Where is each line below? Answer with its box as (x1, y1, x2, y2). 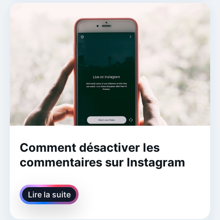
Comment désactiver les (20, 140, 160, 155)
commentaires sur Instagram (20, 155, 185, 169)
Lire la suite (27, 189, 71, 199)
